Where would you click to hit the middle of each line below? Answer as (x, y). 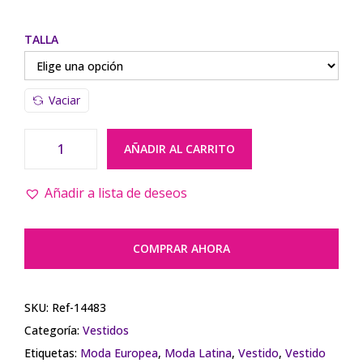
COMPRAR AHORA (181, 249)
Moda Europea (119, 353)
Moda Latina (198, 353)
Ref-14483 (79, 308)
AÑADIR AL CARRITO (179, 149)
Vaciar (64, 100)
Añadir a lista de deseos (116, 193)
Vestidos (106, 331)
